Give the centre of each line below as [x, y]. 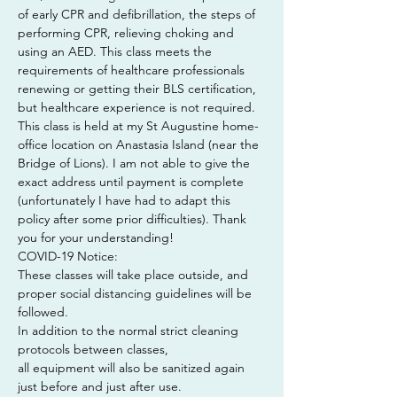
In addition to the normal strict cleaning [130, 331]
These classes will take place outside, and [135, 275]
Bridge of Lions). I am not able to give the [136, 163]
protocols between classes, [93, 349]
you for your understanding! [96, 237]
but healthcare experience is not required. [136, 107]
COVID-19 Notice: [68, 256]
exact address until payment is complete [132, 182]
